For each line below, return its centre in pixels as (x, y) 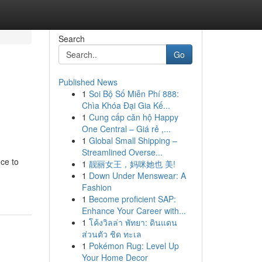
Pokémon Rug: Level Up (134, 246)
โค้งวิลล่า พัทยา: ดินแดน (133, 222)
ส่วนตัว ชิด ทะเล (111, 234)
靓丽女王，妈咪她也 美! (132, 164)
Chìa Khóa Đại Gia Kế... (126, 105)
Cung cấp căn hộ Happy (133, 117)
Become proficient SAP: (132, 199)
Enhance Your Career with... (134, 211)
